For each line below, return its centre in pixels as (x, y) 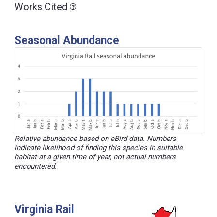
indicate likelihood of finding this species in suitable (99, 148)
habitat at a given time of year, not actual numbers (95, 157)
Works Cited (41, 7)
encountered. (36, 166)
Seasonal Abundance (67, 41)
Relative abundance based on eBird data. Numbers (95, 139)
